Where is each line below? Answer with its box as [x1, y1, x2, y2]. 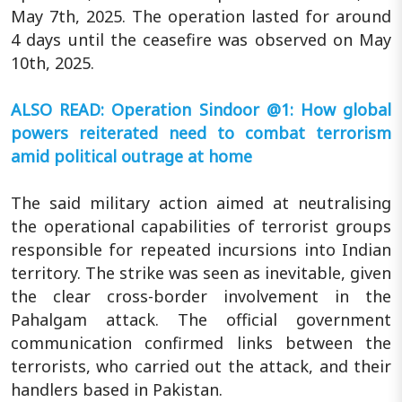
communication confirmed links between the [11, 331, 391, 354]
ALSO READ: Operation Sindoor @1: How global [11, 98, 391, 120]
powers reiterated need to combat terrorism [11, 121, 391, 144]
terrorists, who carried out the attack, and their [11, 354, 391, 377]
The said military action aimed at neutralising [11, 191, 391, 214]
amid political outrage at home [11, 144, 257, 167]
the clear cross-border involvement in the [11, 284, 391, 307]
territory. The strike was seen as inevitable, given [11, 261, 391, 284]
